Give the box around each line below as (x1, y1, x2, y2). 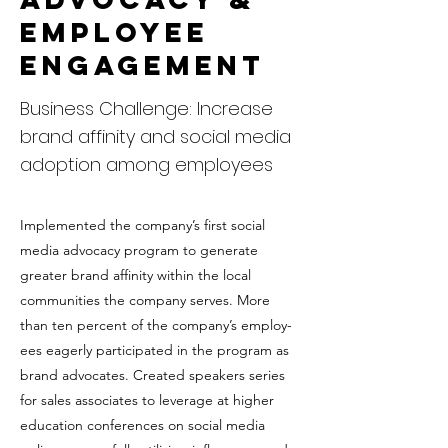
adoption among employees (20, 152, 273, 177)
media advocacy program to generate (20, 241, 258, 259)
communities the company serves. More (20, 291, 270, 309)
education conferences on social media (20, 416, 265, 434)
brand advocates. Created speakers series (20, 366, 285, 384)
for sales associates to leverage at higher (20, 391, 274, 409)
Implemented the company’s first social (20, 216, 265, 234)
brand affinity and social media (20, 124, 291, 149)
